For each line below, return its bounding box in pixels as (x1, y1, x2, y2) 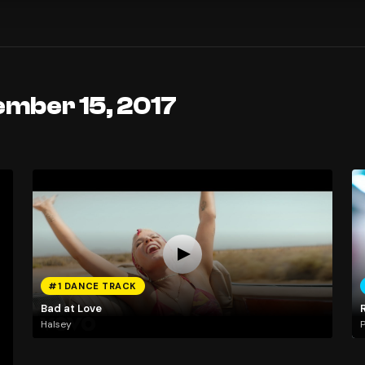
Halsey (40, 318, 72, 332)
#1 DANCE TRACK (48, 280, 138, 292)
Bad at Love (40, 301, 102, 315)
